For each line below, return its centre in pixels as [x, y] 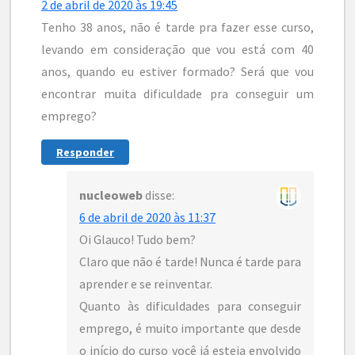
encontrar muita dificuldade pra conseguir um [177, 94]
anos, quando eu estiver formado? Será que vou [177, 72]
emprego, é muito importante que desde [190, 328]
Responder [85, 153]
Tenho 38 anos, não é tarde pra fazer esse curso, [177, 27]
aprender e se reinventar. [146, 284]
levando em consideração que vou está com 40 [177, 50]
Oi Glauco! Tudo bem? [137, 240]
